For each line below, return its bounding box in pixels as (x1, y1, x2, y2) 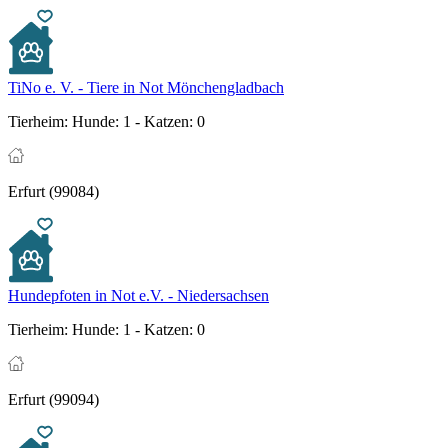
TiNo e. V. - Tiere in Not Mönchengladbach (8, 79, 284, 97)
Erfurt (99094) (8, 391, 99, 409)
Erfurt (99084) (8, 183, 99, 201)
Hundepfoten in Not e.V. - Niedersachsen (8, 287, 269, 305)
